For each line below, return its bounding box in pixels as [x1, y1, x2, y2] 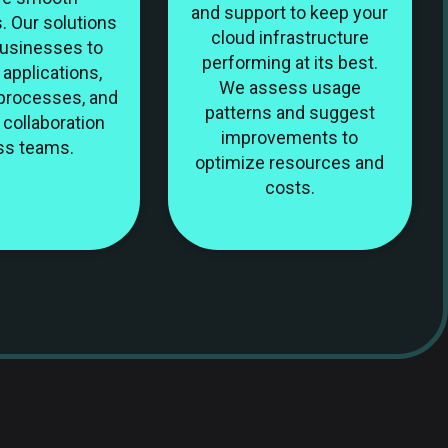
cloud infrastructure [210, 26, 369, 48]
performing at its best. [201, 51, 378, 73]
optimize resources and [195, 151, 385, 173]
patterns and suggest [204, 101, 375, 123]
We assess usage [218, 76, 361, 98]
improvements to [221, 126, 359, 148]
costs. [264, 176, 315, 198]
